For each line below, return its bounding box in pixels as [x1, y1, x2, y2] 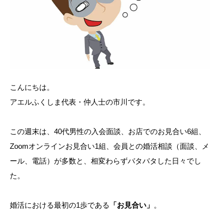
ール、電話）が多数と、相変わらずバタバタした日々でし [10, 156, 201, 165]
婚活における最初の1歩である [10, 200, 110, 209]
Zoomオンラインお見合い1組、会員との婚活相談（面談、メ [10, 141, 209, 150]
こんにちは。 [10, 82, 54, 91]
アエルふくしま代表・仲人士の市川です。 [10, 97, 150, 106]
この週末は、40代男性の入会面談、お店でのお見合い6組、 [10, 127, 206, 136]
